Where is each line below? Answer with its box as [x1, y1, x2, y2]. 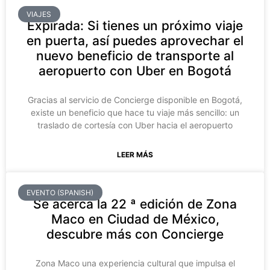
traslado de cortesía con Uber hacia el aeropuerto [37, 120, 233, 131]
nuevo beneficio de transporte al [36, 48, 234, 64]
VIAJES [27, 9, 52, 19]
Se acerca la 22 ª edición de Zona [33, 196, 237, 212]
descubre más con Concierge [46, 227, 224, 242]
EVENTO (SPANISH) [27, 187, 94, 197]
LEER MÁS [117, 150, 153, 160]
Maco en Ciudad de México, [51, 212, 219, 227]
